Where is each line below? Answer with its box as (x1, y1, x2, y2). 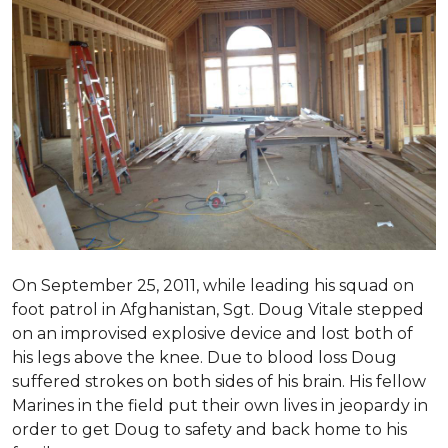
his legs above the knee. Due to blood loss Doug (12, 348, 397, 367)
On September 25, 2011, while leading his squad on (12, 276, 414, 295)
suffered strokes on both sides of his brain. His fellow (12, 372, 426, 391)
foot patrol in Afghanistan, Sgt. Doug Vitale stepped (12, 300, 424, 319)
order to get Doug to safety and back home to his (12, 420, 407, 439)
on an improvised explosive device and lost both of (12, 324, 413, 343)
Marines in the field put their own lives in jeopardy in (12, 396, 428, 415)
